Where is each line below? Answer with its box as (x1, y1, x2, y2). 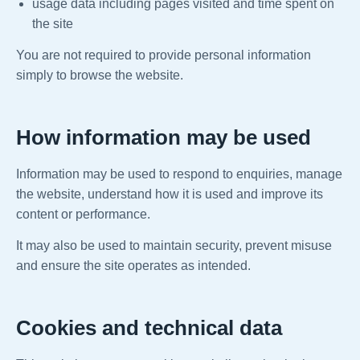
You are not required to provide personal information (16, 48, 311, 63)
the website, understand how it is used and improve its (16, 187, 323, 202)
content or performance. (16, 207, 150, 222)
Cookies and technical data (16, 316, 282, 341)
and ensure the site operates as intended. (16, 259, 251, 273)
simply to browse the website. (16, 68, 183, 83)
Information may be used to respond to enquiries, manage (16, 167, 342, 182)
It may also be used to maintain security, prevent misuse (16, 239, 332, 253)
